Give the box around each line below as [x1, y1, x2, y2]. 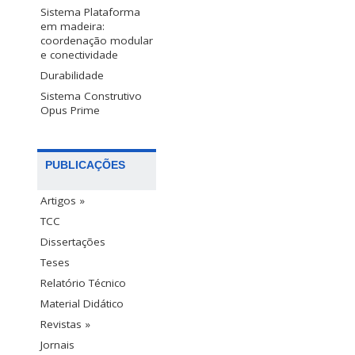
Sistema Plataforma [40, 4, 140, 19]
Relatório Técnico [40, 275, 126, 290]
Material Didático [40, 296, 124, 311]
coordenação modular [40, 32, 153, 48]
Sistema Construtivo [40, 88, 142, 103]
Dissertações [40, 234, 105, 249]
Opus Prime [40, 102, 100, 117]
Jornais [40, 337, 74, 352]
